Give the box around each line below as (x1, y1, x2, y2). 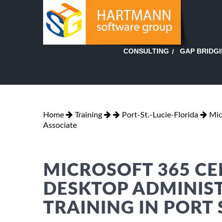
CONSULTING (123, 47, 169, 55)
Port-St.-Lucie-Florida (122, 111, 198, 119)
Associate (43, 121, 77, 129)
